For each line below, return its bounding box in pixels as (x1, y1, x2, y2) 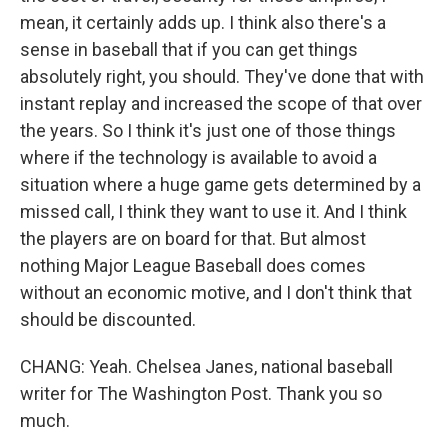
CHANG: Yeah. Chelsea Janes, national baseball (20, 356, 393, 377)
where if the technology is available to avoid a (20, 147, 377, 168)
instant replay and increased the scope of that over (20, 93, 422, 114)
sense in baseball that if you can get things (20, 39, 358, 60)
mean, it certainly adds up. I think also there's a (20, 12, 386, 33)
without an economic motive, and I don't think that (20, 282, 412, 303)
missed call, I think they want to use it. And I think (20, 201, 407, 222)
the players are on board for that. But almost (20, 228, 366, 249)
